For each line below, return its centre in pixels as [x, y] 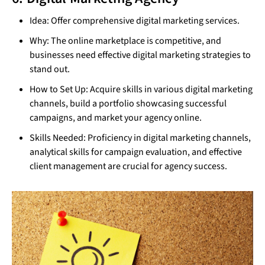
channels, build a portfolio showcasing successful [128, 104]
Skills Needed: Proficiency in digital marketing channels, [140, 138]
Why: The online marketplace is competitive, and [125, 41]
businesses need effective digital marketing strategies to [140, 55]
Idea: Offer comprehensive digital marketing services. [135, 21]
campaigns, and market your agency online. [116, 118]
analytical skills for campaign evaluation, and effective [136, 152]
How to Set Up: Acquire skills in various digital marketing [141, 90]
